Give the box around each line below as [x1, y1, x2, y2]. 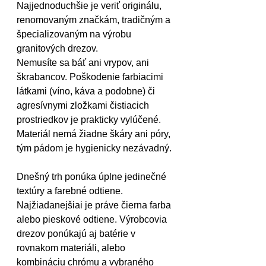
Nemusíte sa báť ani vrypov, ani [17, 58, 151, 68]
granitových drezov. [17, 43, 98, 53]
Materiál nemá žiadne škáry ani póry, [17, 129, 173, 139]
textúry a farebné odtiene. [17, 186, 125, 196]
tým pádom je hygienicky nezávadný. [17, 143, 172, 153]
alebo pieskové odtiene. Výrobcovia [17, 214, 169, 224]
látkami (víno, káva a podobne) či [17, 86, 157, 96]
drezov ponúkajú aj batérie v [17, 229, 138, 239]
